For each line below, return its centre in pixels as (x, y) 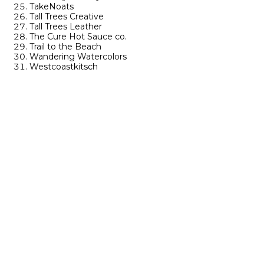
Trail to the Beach (65, 47)
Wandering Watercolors (78, 57)
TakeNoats (52, 6)
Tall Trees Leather (66, 27)
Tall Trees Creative (67, 16)
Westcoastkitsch (64, 67)
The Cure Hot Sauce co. (78, 37)
